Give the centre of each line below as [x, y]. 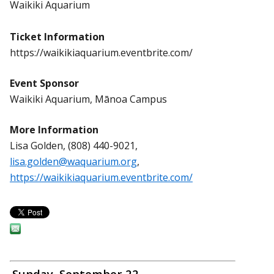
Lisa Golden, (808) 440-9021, [74, 145]
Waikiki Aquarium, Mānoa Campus [88, 99]
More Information [54, 129]
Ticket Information [57, 36]
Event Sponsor [44, 83]
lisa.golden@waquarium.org [73, 161]
